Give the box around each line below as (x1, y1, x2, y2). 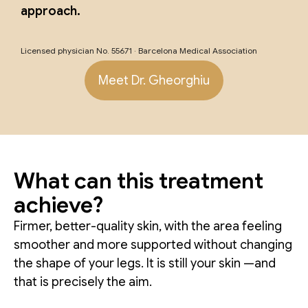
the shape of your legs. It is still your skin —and (14, 256, 276, 272)
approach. (21, 3, 80, 19)
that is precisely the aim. (14, 274, 152, 290)
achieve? (14, 191, 103, 219)
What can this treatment (14, 167, 263, 195)
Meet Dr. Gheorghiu (98, 73, 210, 89)
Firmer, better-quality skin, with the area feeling (14, 219, 282, 234)
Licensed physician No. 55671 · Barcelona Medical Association (21, 45, 257, 56)
